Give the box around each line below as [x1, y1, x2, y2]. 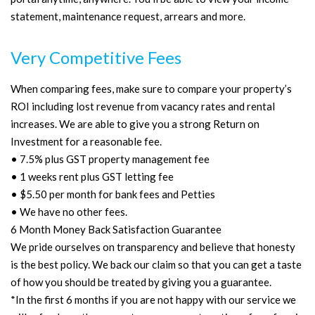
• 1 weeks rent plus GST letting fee [11, 170, 174, 183]
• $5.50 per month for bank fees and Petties [11, 188, 215, 200]
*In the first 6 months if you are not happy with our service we [11, 293, 296, 306]
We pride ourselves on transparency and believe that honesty [11, 240, 295, 253]
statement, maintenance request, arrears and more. [11, 9, 245, 22]
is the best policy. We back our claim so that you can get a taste [11, 258, 302, 271]
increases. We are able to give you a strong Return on [11, 117, 259, 130]
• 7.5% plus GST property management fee [11, 153, 210, 165]
